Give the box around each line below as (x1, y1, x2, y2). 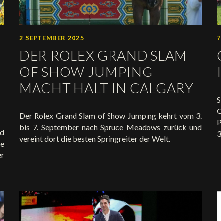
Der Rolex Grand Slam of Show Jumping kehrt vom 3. (19, 111, 202, 121)
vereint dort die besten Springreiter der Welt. (19, 134, 170, 144)
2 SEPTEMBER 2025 (19, 34, 85, 42)
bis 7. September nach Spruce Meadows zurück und (19, 122, 202, 132)
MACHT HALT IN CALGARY (19, 79, 194, 97)
